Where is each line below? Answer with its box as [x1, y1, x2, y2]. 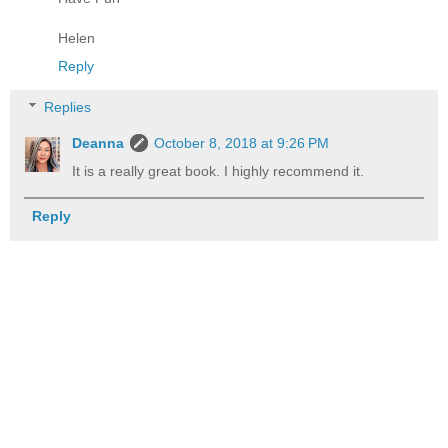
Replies [44, 99, 92, 116]
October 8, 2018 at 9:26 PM [154, 135, 330, 152]
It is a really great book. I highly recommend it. [72, 163, 365, 180]
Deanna [72, 135, 125, 152]
